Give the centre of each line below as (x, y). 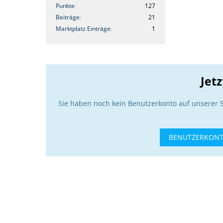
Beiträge (68, 17)
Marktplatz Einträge (83, 28)
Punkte (65, 5)
